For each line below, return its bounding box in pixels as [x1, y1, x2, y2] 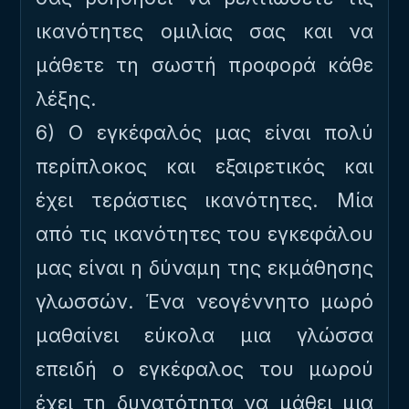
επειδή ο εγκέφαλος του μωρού [36, 357, 373, 381]
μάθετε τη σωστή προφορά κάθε [36, 53, 373, 77]
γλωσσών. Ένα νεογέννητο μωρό [36, 289, 373, 313]
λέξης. [36, 87, 97, 110]
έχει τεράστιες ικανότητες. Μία [36, 188, 373, 212]
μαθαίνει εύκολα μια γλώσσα [36, 323, 373, 347]
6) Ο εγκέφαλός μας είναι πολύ [36, 121, 373, 144]
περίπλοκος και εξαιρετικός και [36, 154, 373, 178]
